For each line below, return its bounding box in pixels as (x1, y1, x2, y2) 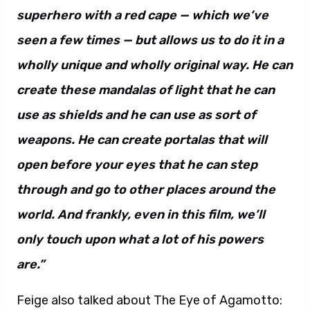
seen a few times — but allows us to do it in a (17, 32, 284, 48)
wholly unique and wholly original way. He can (17, 57, 293, 73)
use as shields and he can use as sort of (17, 107, 256, 122)
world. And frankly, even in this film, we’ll (17, 206, 265, 222)
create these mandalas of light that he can (17, 82, 275, 98)
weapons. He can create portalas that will (17, 131, 267, 147)
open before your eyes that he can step (17, 156, 257, 172)
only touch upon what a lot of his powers (17, 231, 264, 247)
